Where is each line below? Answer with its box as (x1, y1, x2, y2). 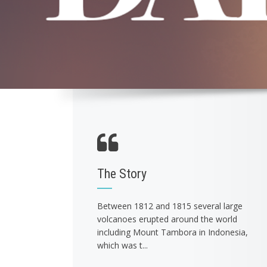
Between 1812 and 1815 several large (97, 200, 243, 212)
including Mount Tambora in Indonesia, (97, 226, 248, 238)
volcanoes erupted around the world (97, 213, 237, 225)
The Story (97, 166, 147, 181)
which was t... (97, 240, 148, 251)
